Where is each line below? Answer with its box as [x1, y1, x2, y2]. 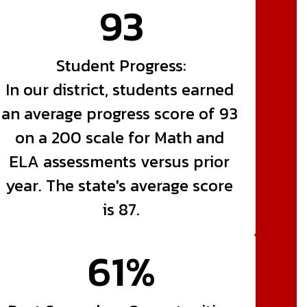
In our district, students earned [5, 77, 234, 101]
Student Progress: [56, 53, 187, 77]
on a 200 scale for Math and [14, 125, 224, 149]
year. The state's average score [5, 173, 234, 197]
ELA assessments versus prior [9, 149, 230, 173]
